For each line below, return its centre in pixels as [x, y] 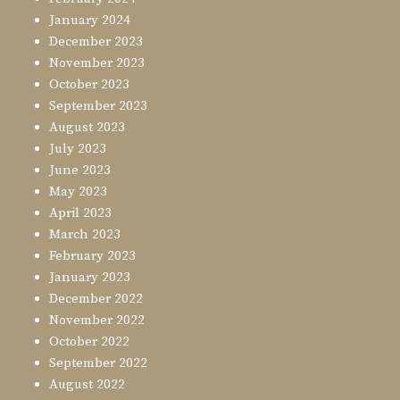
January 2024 [90, 21]
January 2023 [90, 278]
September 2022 [98, 363]
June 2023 [80, 171]
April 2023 [80, 213]
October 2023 [89, 85]
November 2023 [97, 63]
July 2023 [78, 149]
